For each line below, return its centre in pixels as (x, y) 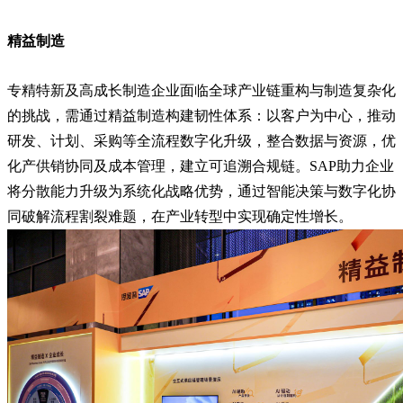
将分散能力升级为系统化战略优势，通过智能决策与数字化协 (201, 191)
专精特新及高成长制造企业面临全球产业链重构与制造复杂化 (201, 90)
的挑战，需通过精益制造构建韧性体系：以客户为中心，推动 (201, 115)
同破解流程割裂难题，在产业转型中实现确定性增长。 (180, 216)
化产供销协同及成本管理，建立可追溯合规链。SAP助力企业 (201, 166)
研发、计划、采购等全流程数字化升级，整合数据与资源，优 (201, 140)
